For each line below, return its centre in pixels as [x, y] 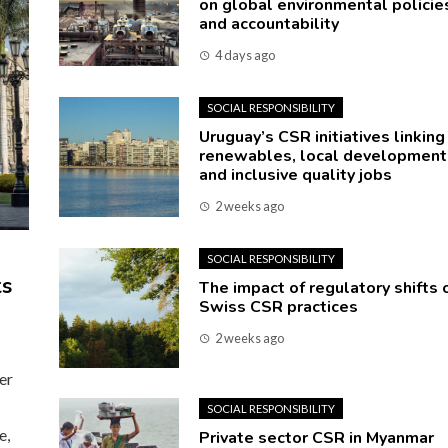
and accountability [269, 24]
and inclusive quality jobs [295, 175]
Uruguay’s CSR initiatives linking [322, 137]
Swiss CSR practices [278, 307]
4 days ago [245, 55]
